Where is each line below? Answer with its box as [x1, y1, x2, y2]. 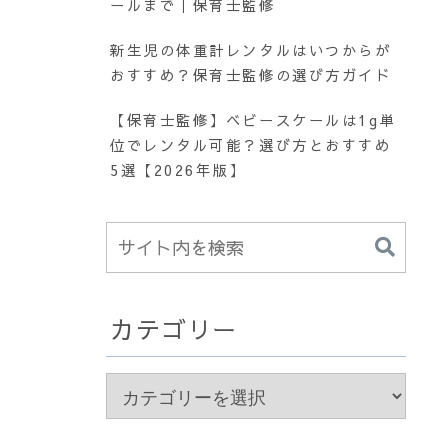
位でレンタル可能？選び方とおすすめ [110, 135, 392, 156]
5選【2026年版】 [110, 160, 246, 181]
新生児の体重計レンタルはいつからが [110, 40, 392, 61]
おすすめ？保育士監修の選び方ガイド [110, 65, 392, 86]
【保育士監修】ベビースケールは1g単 [110, 110, 397, 131]
